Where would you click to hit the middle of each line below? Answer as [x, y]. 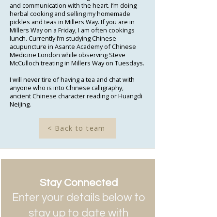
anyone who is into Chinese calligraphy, [67, 87]
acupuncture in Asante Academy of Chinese [73, 46]
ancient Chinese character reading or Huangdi [76, 96]
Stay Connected [78, 183]
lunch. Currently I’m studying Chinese [63, 38]
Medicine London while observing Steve [68, 54]
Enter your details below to [78, 197]
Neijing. [20, 104]
